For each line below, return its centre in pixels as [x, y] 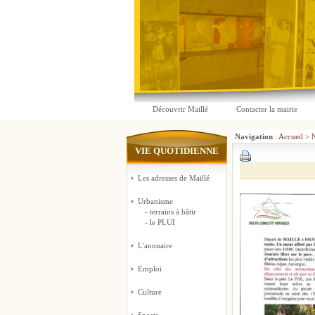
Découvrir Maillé [180, 109]
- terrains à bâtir [170, 212]
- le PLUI [160, 222]
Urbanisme [155, 201]
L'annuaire [155, 245]
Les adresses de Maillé [173, 178]
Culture [149, 292]
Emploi [149, 269]
